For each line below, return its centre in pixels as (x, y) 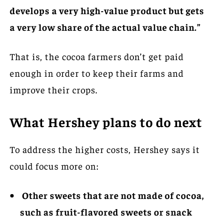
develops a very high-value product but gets (107, 10)
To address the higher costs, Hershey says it (105, 149)
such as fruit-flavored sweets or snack (106, 211)
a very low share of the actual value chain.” (105, 27)
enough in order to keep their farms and (97, 73)
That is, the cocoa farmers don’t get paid (97, 56)
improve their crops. (54, 89)
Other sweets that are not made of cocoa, (112, 195)
